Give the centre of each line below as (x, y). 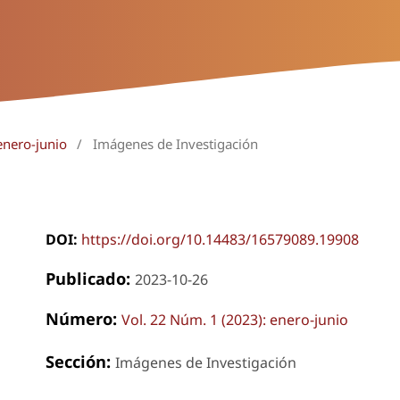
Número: (83, 318)
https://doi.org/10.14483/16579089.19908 (220, 239)
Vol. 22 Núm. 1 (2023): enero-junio (234, 319)
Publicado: (90, 278)
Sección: (80, 361)
